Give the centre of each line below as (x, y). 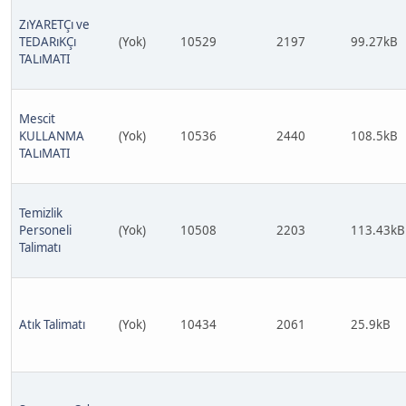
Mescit (37, 119)
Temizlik (41, 213)
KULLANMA (52, 136)
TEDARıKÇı (48, 42)
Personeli (45, 230)
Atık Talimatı (52, 324)
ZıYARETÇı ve (54, 24)
